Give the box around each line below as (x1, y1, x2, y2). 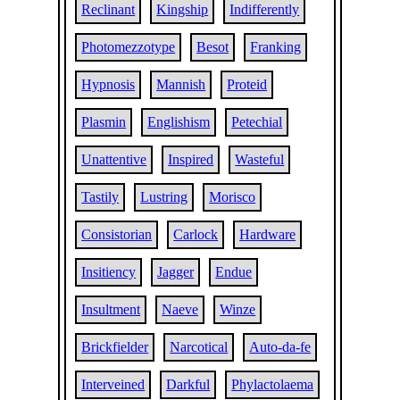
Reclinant (81, 2, 136, 17)
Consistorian (81, 227, 153, 242)
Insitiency (81, 264, 137, 279)
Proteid (227, 77, 268, 92)
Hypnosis (81, 77, 136, 92)
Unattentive (81, 152, 147, 167)
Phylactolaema (231, 377, 314, 392)
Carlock (173, 227, 219, 242)
